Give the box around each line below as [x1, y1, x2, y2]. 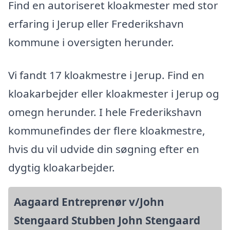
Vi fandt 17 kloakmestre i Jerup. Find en [8, 68, 204, 83]
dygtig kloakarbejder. [8, 160, 115, 175]
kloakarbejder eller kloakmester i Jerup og [8, 86, 219, 101]
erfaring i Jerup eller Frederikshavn [8, 16, 184, 31]
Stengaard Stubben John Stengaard [14, 213, 200, 228]
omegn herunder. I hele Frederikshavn [8, 105, 202, 120]
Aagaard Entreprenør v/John [14, 195, 164, 209]
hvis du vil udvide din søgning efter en [8, 142, 199, 157]
